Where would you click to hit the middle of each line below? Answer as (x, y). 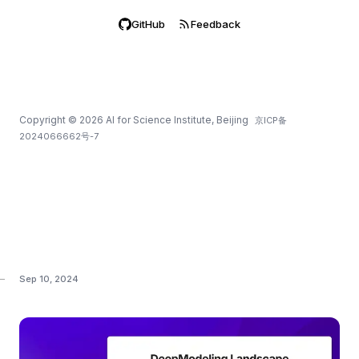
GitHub (148, 24)
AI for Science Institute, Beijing (177, 120)
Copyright (42, 120)
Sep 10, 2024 (49, 279)
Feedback (216, 24)
